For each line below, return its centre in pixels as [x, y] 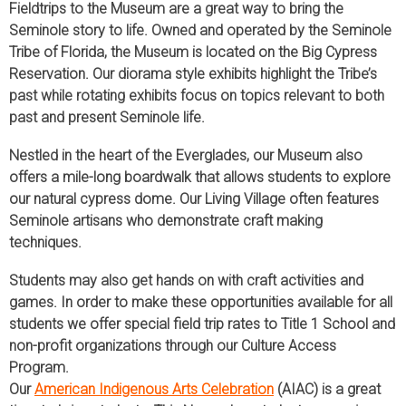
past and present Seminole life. [107, 117]
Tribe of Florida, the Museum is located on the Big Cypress [193, 52]
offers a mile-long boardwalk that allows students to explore [200, 177]
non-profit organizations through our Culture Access [173, 345]
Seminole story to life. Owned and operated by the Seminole [200, 30]
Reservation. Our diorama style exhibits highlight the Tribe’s [193, 73]
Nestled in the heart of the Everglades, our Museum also [186, 155]
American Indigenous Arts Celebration [154, 389]
